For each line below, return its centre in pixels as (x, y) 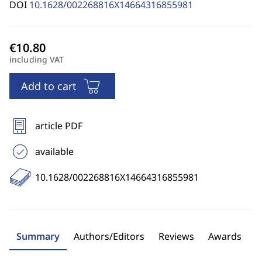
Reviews (176, 236)
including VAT (37, 59)
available (54, 151)
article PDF (59, 126)
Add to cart (49, 86)
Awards (225, 236)
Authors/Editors (109, 236)
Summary (38, 236)
